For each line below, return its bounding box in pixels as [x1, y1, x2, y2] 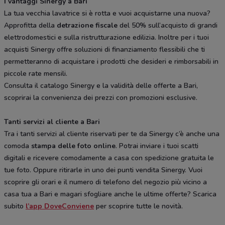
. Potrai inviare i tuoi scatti [116, 141, 198, 151]
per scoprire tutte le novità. [94, 201, 183, 211]
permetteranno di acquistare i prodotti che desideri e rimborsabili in [4, 57, 218, 67]
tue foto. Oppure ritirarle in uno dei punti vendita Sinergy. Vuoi [4, 165, 202, 175]
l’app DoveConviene [26, 201, 94, 211]
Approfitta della [4, 21, 57, 31]
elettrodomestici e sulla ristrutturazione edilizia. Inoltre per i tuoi [4, 33, 209, 43]
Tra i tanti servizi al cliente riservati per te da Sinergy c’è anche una [4, 129, 219, 139]
